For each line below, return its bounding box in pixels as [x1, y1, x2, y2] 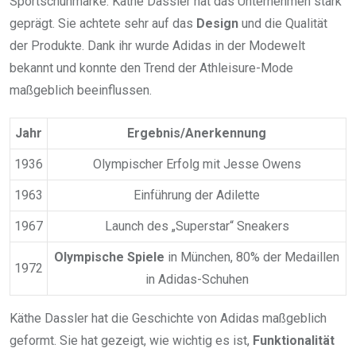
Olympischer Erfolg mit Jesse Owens [92, 157, 301, 172]
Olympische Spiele [54, 250, 164, 265]
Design [196, 16, 238, 32]
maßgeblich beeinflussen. [10, 83, 152, 99]
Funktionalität [253, 333, 335, 349]
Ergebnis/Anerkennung [127, 126, 266, 141]
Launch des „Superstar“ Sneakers [104, 219, 289, 234]
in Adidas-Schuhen [145, 272, 249, 288]
